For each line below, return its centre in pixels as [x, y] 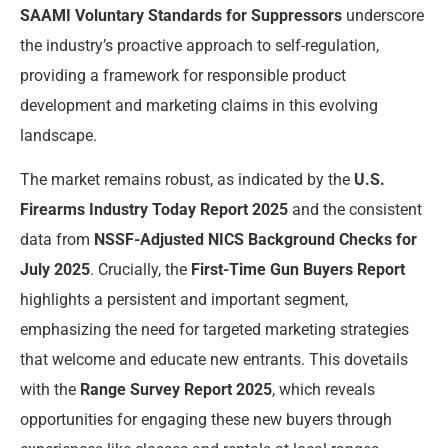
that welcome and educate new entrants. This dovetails [214, 360]
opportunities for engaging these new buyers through [206, 420]
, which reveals [323, 390]
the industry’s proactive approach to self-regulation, [199, 45]
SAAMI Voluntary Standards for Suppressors [181, 15]
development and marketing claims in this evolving [199, 105]
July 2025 [55, 270]
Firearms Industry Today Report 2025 [154, 210]
